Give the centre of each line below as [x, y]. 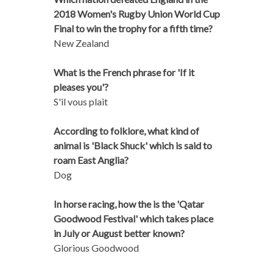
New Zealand [81, 43]
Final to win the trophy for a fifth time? [133, 28]
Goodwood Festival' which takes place [133, 218]
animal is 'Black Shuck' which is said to [133, 145]
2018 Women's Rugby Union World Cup [136, 13]
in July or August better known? [119, 233]
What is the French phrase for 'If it [124, 72]
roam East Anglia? [91, 160]
